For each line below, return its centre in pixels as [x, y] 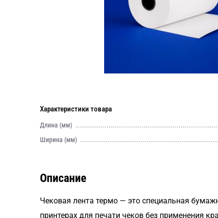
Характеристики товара [76, 109]
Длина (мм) [56, 125]
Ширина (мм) [59, 140]
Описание [63, 178]
